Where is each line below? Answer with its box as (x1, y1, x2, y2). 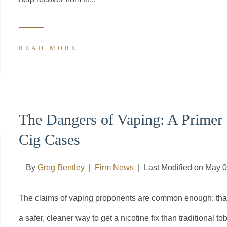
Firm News (95, 163, 134, 172)
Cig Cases (19, 131, 80, 148)
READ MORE (19, 45, 78, 52)
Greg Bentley (37, 163, 85, 172)
